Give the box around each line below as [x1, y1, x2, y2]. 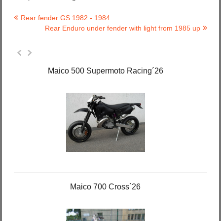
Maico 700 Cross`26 [70, 182, 141, 191]
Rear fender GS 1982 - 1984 [21, 13, 110, 22]
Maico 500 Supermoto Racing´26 [47, 66, 163, 75]
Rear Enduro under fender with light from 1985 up [45, 24, 200, 32]
